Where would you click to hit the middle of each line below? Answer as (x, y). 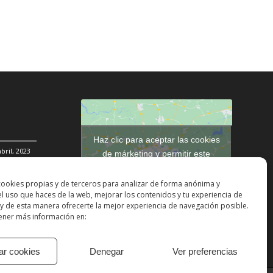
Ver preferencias (205, 251)
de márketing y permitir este (157, 153)
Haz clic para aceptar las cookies (156, 139)
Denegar (106, 251)
